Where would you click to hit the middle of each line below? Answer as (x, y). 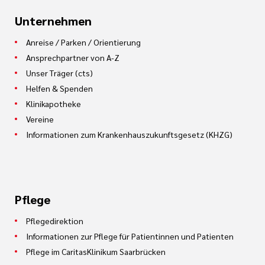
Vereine (40, 119)
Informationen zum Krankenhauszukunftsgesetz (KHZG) (129, 134)
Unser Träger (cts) (59, 73)
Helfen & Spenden (59, 88)
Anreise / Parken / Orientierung (83, 42)
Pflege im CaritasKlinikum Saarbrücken (96, 251)
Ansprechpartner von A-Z (73, 57)
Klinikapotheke (54, 104)
